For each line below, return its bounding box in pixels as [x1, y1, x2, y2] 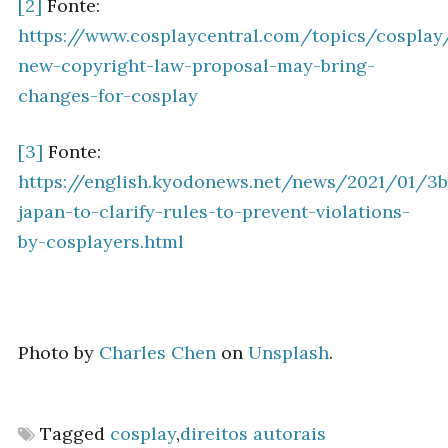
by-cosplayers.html [18, 229, 184, 253]
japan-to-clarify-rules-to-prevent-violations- [18, 199, 410, 223]
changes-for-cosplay [18, 84, 198, 108]
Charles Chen [99, 340, 216, 364]
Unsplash [248, 340, 329, 364]
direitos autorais [180, 421, 326, 445]
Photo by [18, 340, 99, 364]
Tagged [40, 421, 110, 445]
